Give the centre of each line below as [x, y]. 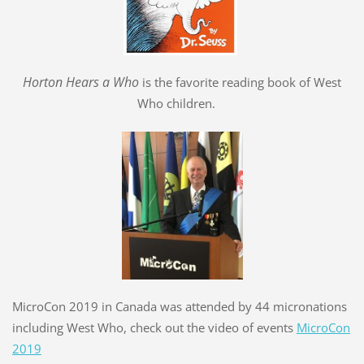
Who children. [176, 103]
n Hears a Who [99, 82]
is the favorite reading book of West [242, 82]
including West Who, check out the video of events [154, 327]
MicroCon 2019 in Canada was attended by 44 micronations [179, 306]
